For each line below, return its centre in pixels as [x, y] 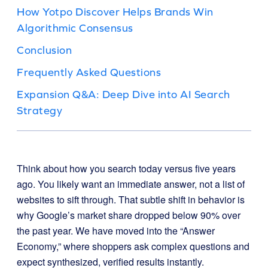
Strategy [39, 110]
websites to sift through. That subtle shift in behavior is [131, 200]
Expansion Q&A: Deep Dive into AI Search [124, 94]
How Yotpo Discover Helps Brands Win [115, 12]
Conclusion [44, 50]
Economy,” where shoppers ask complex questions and [133, 246]
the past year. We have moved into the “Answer [116, 231]
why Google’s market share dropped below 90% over [129, 215]
